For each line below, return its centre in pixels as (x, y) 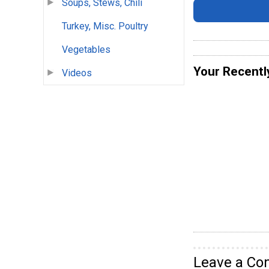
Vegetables (86, 50)
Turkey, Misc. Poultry (105, 26)
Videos (77, 73)
